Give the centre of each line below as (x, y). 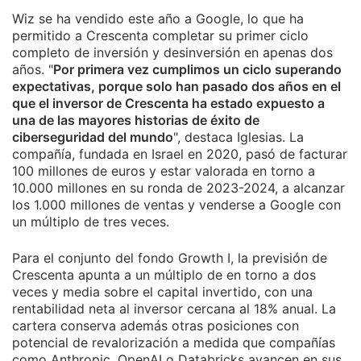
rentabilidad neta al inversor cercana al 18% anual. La (174, 309)
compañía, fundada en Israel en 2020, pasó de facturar (180, 154)
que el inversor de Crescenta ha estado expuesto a (168, 103)
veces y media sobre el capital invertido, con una (162, 292)
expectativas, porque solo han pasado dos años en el (176, 86)
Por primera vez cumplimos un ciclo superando (197, 69)
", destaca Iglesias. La (239, 137)
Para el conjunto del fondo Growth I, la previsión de (170, 258)
